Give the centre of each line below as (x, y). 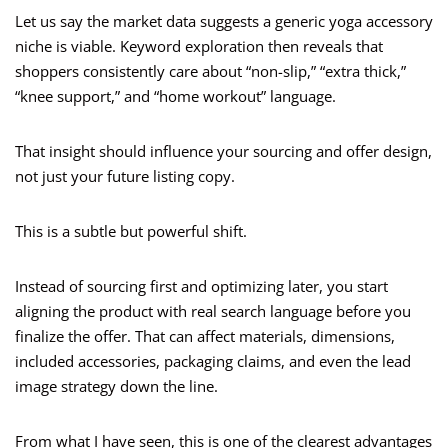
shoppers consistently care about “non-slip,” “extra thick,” (210, 71)
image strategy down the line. (116, 386)
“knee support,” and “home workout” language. (175, 96)
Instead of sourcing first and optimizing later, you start (201, 286)
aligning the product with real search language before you (213, 311)
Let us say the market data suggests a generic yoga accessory (224, 21)
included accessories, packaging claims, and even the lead (213, 361)
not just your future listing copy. (125, 176)
